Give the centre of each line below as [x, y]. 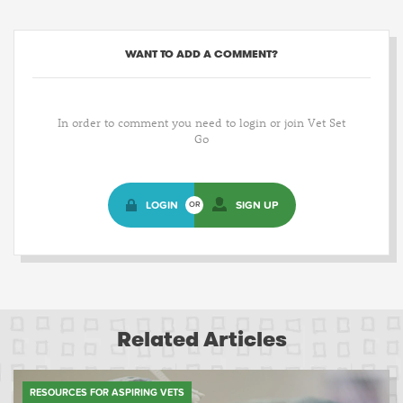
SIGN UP [256, 206]
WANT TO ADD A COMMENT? [201, 54]
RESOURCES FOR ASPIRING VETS [107, 393]
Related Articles [201, 340]
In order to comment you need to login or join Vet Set [201, 122]
